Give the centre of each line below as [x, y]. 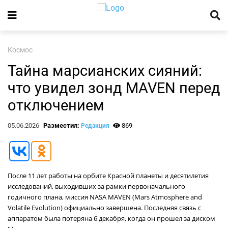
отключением [56, 105]
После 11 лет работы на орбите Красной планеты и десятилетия [108, 176]
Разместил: [62, 125]
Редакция [95, 126]
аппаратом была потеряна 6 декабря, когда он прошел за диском [111, 218]
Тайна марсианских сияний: [105, 71]
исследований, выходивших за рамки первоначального [96, 186]
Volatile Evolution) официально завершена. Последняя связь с [104, 208]
